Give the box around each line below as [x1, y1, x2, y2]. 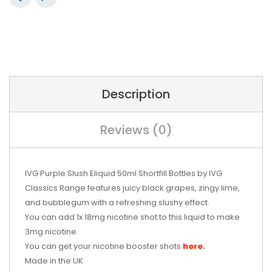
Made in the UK [25, 255, 83, 267]
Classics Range [25, 182, 86, 194]
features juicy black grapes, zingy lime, [87, 182, 240, 194]
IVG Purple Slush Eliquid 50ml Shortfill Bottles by [25, 168, 207, 179]
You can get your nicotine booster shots [25, 240, 183, 252]
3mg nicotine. [25, 226, 78, 237]
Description [102, 86, 170, 103]
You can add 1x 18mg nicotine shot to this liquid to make [25, 211, 240, 223]
